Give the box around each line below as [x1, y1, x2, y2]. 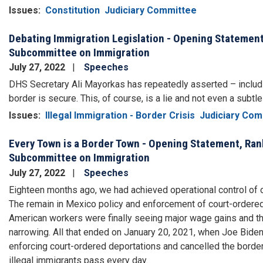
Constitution [45, 4, 100, 16]
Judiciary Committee [104, 4, 197, 16]
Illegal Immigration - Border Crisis [45, 110, 195, 122]
